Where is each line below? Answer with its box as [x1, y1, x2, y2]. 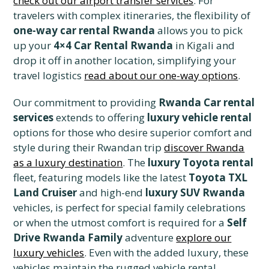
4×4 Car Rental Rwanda [53, 38, 174, 53]
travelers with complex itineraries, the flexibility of [13, 8, 251, 23]
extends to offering [53, 110, 148, 125]
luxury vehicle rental [147, 110, 252, 125]
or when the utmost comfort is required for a [13, 216, 228, 230]
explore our [176, 231, 232, 245]
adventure [122, 231, 177, 245]
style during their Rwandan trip [13, 141, 165, 155]
